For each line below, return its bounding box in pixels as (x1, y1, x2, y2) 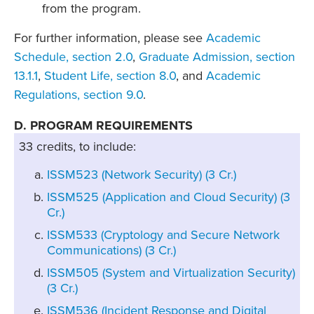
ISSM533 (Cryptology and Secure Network (46, 227, 280, 243)
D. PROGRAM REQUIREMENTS (14, 117, 193, 133)
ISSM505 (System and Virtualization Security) (46, 265, 295, 281)
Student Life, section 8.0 (44, 67, 176, 83)
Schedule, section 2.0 (14, 48, 132, 64)
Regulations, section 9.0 (14, 86, 143, 102)
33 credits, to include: (18, 139, 136, 155)
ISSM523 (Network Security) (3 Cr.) (46, 167, 236, 183)
